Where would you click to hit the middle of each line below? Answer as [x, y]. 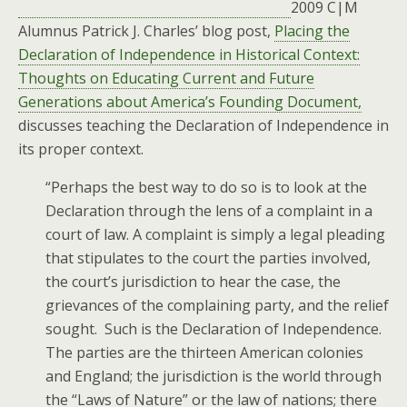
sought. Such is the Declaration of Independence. [213, 329]
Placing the [312, 31]
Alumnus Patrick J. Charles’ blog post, [146, 31]
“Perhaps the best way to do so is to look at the [206, 187]
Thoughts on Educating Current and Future [166, 78]
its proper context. [81, 149]
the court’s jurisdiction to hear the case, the [193, 282]
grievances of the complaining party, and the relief [217, 305]
